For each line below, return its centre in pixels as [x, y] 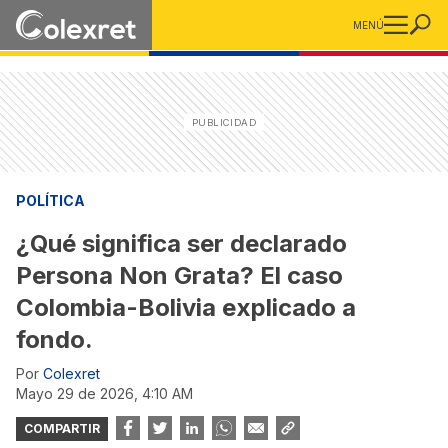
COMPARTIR [62, 428]
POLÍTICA [50, 200]
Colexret [71, 373]
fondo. [54, 339]
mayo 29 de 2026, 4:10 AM [110, 393]
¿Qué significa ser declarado [181, 243]
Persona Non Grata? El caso [179, 275]
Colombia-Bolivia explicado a [186, 307]
